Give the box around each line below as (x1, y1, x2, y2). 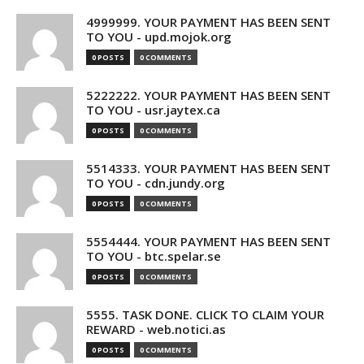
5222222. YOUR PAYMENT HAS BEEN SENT (86, 87, 331, 103)
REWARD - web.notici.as (86, 321, 226, 337)
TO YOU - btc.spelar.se (86, 248, 221, 264)
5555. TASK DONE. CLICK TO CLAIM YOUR (86, 306, 324, 323)
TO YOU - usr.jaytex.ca (86, 102, 220, 118)
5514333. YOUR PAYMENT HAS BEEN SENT (86, 160, 331, 176)
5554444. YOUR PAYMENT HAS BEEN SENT (86, 233, 331, 249)
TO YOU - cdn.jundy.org (86, 175, 225, 191)
